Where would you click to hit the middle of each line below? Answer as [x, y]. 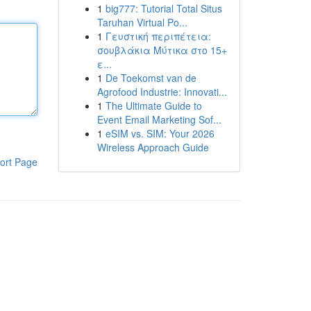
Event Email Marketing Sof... [159, 119]
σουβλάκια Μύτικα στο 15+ [162, 50]
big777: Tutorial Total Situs [163, 8]
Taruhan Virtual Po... [142, 22]
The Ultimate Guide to [153, 106]
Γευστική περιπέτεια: [158, 36]
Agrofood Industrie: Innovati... [162, 92]
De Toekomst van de [151, 78]
